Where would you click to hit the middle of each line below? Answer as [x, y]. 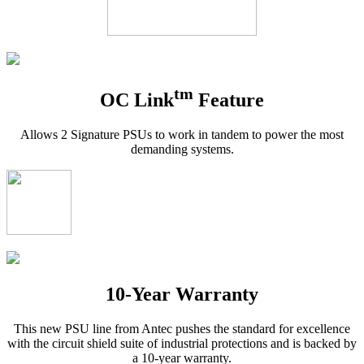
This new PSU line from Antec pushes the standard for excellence [182, 328]
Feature [229, 100]
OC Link [137, 100]
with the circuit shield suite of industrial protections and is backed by [182, 343]
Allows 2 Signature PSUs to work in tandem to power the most [182, 135]
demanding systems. [182, 149]
